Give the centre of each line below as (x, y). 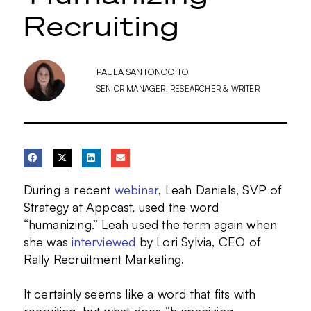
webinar (136, 190)
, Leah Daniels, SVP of (220, 190)
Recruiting (101, 27)
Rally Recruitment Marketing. (104, 259)
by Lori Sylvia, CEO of (199, 242)
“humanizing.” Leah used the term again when (150, 225)
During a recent (69, 190)
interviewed (104, 242)
